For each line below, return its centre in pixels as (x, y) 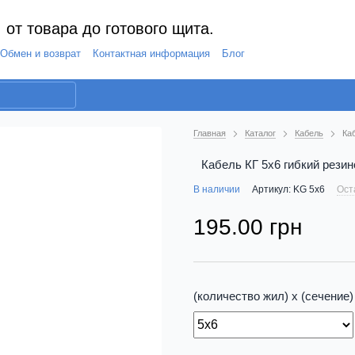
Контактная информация (152, 53)
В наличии (217, 189)
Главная (210, 133)
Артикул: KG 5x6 (288, 189)
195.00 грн (248, 227)
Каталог (260, 133)
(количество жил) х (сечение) (273, 296)
